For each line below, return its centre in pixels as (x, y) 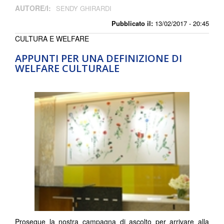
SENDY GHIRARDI (84, 8)
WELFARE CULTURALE (67, 68)
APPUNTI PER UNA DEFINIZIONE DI (98, 58)
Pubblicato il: (132, 23)
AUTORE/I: (34, 8)
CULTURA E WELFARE (52, 38)
